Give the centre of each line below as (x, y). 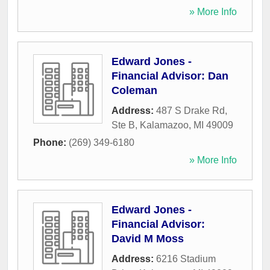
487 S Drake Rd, (192, 111)
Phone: (51, 143)
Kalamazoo (164, 125)
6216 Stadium (186, 259)
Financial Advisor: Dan (170, 76)
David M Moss (148, 239)
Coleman (134, 91)
